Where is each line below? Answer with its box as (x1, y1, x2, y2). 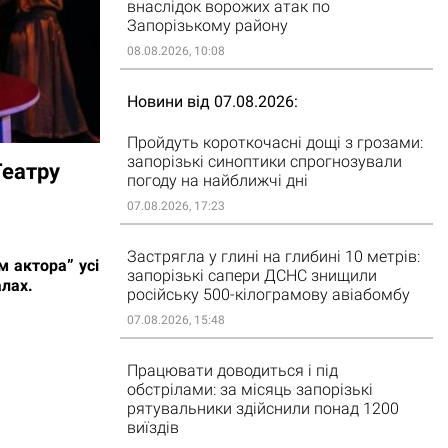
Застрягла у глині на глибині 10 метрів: (126, 247, 420, 266)
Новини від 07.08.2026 (126, 92, 294, 111)
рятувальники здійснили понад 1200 (126, 399, 399, 418)
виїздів (126, 418, 179, 437)
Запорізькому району (126, 16, 288, 35)
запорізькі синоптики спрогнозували (126, 152, 402, 171)
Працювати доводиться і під (126, 361, 338, 380)
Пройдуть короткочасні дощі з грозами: (126, 133, 423, 152)
